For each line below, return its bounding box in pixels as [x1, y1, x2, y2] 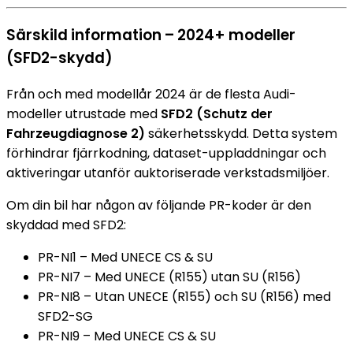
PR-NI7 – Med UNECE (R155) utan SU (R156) [38, 267, 301, 286]
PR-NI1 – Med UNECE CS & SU [38, 247, 213, 266]
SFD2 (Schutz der [161, 104, 273, 123]
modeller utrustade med [6, 104, 161, 123]
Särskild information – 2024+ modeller [6, 24, 295, 46]
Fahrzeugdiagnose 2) [6, 124, 145, 143]
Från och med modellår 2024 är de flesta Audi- [6, 84, 296, 103]
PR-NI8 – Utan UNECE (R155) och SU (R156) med [38, 287, 331, 306]
